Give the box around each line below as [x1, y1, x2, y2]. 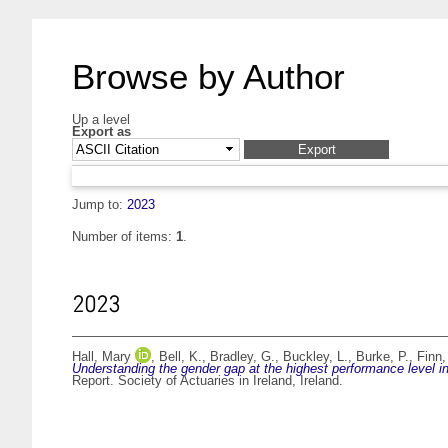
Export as [72, 124, 131, 139]
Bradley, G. [210, 349, 275, 365]
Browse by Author [72, 57, 345, 96]
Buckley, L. [283, 349, 348, 365]
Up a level [72, 112, 130, 127]
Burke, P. [356, 349, 409, 365]
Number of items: [72, 229, 176, 245]
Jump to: [72, 197, 127, 213]
